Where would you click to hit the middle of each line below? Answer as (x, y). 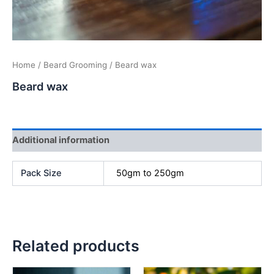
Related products (76, 246)
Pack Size (42, 173)
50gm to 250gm (150, 173)
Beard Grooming (75, 65)
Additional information (61, 140)
